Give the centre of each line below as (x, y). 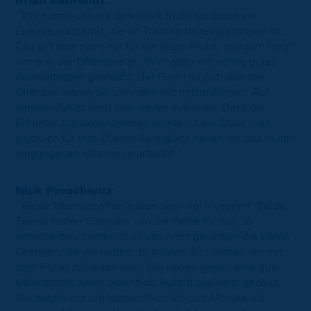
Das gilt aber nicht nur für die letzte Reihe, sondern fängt (154, 47)
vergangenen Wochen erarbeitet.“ (99, 154)
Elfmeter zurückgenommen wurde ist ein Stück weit (143, 123)
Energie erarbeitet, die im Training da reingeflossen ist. (150, 32)
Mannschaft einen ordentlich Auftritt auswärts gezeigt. (149, 283)
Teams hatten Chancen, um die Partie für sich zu (134, 222)
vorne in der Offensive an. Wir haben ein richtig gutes (146, 62)
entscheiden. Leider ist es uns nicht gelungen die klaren (153, 237)
